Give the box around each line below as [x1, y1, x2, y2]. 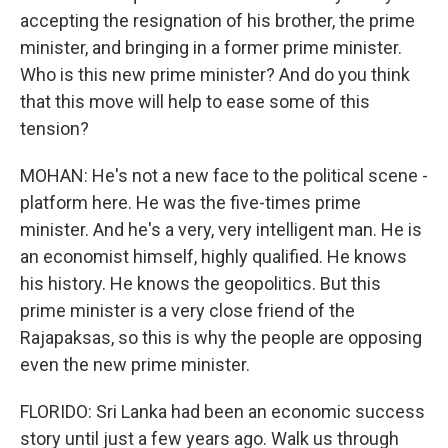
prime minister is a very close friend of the [20, 300, 355, 321]
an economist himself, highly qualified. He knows [20, 246, 407, 267]
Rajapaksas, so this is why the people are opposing [20, 327, 422, 348]
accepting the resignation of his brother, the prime [20, 10, 415, 31]
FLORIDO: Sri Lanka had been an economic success [20, 401, 425, 422]
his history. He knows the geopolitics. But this [20, 273, 381, 294]
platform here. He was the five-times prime [20, 192, 361, 213]
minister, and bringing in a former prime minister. [20, 37, 402, 58]
